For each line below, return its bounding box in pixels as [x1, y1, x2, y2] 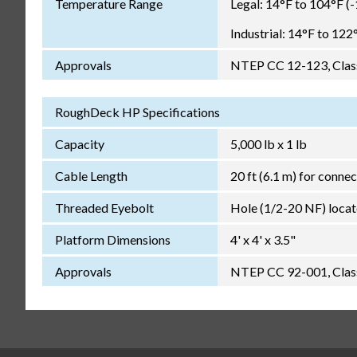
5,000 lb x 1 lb [229, 135, 307, 151]
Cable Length [54, 167, 127, 183]
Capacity [54, 135, 104, 151]
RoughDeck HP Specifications [54, 104, 220, 120]
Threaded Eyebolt [54, 199, 154, 215]
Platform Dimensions [54, 231, 171, 247]
